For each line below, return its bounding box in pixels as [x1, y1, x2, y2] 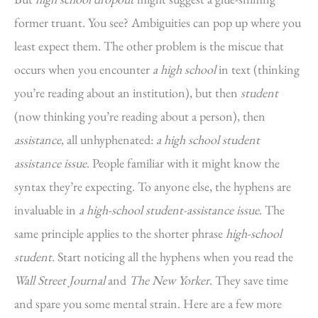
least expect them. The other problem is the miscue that [14, 38, 284, 54]
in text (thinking [216, 61, 300, 77]
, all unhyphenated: [61, 131, 156, 148]
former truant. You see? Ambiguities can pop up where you [14, 14, 301, 31]
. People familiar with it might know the [87, 155, 280, 171]
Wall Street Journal [14, 272, 105, 288]
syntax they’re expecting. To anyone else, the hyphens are [14, 178, 291, 194]
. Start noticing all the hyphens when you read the [52, 248, 293, 265]
